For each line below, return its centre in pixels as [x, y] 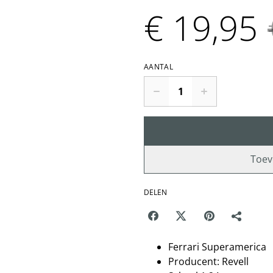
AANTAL [158, 66]
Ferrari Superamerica [217, 246]
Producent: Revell [208, 261]
